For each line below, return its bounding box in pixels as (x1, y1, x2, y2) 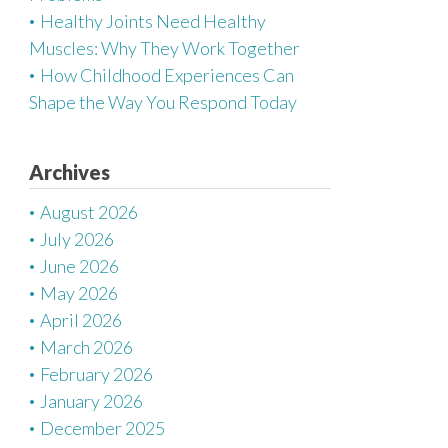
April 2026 (40, 309, 122, 331)
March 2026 (40, 336, 133, 358)
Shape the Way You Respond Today (29, 91, 297, 113)
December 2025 (40, 417, 165, 439)
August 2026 (40, 201, 138, 223)
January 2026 (40, 390, 143, 412)
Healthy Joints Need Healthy (40, 10, 266, 32)
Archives (29, 160, 110, 184)
